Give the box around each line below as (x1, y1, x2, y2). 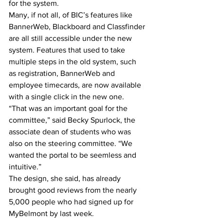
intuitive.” (9, 163, 41, 171)
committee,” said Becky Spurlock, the (9, 116, 137, 124)
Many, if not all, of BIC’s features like (9, 11, 134, 19)
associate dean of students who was (9, 127, 133, 136)
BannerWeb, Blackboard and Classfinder (9, 22, 147, 31)
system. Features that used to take (9, 46, 127, 54)
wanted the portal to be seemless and (9, 151, 138, 159)
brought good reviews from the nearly (9, 186, 139, 194)
